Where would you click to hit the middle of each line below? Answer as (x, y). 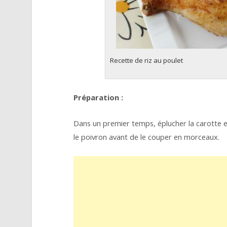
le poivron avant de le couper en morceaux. (146, 137)
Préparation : (98, 97)
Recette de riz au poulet (146, 60)
